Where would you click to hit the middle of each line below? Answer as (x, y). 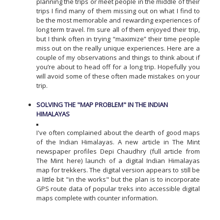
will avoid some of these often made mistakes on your (118, 76)
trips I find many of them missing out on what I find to (118, 11)
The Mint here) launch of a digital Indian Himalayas (118, 160)
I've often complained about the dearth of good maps (118, 132)
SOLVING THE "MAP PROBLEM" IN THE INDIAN (102, 104)
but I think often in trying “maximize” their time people (118, 39)
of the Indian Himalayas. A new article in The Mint (118, 142)
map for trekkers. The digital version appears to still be (118, 170)
